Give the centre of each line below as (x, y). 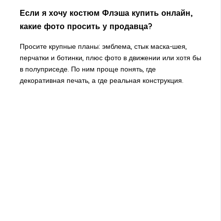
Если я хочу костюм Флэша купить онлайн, (106, 13)
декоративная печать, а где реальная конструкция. (101, 80)
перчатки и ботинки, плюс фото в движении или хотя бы (110, 57)
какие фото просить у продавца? (86, 26)
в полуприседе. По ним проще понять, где (88, 69)
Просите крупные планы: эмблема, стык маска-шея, (103, 46)
